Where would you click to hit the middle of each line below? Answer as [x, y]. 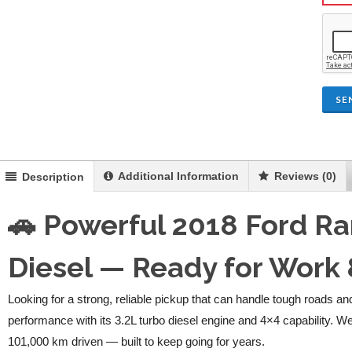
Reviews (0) [304, 176]
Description [51, 177]
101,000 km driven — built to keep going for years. [137, 342]
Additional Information [177, 176]
